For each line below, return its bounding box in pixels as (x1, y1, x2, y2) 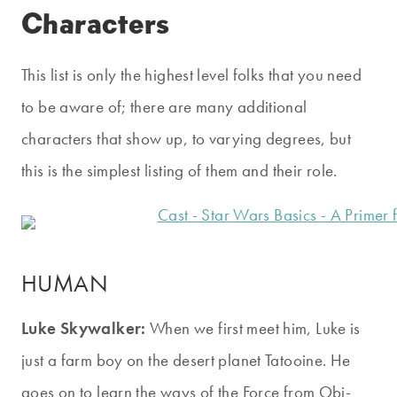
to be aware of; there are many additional (21, 96, 307, 119)
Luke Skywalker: (21, 317, 146, 340)
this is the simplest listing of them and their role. (21, 160, 338, 183)
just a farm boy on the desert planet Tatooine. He (21, 349, 351, 372)
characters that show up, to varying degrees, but (21, 128, 352, 151)
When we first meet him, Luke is (145, 317, 361, 340)
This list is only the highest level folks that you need (21, 64, 362, 87)
